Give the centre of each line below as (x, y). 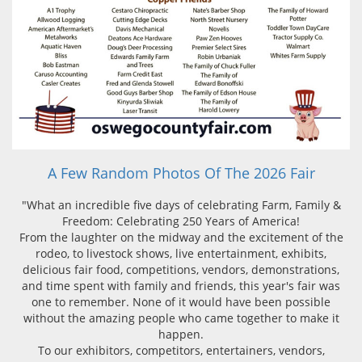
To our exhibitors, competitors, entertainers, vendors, (181, 350)
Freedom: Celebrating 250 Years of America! (181, 221)
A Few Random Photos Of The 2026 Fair (181, 173)
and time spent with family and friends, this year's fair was (181, 285)
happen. (181, 334)
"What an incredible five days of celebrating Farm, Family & (181, 204)
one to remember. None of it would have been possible (181, 301)
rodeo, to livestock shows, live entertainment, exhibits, (181, 253)
